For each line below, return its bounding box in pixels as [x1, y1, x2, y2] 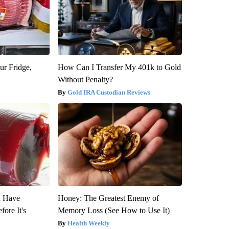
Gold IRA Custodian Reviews [67, 88, 150, 97]
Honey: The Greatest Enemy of [57, 194, 159, 203]
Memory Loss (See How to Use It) [57, 206, 170, 215]
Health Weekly [67, 219, 110, 227]
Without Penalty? [57, 75, 113, 84]
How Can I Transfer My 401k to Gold [57, 63, 181, 72]
